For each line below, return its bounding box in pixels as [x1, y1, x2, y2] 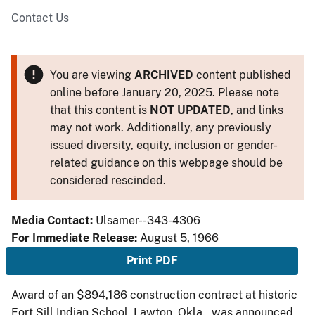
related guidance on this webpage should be [49, 156, 283, 169]
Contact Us [11, 11, 69, 25]
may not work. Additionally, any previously [49, 121, 271, 134]
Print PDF [126, 254, 178, 267]
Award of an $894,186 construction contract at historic [11, 288, 297, 302]
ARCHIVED [134, 68, 193, 82]
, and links [230, 103, 283, 117]
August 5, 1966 [140, 231, 219, 245]
